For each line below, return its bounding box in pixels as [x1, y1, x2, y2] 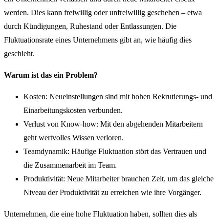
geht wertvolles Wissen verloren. [23, 133, 124, 142]
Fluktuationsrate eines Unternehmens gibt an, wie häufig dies [4, 36, 192, 44]
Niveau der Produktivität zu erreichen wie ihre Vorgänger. [23, 188, 201, 197]
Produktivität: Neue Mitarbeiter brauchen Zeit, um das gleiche [23, 175, 214, 183]
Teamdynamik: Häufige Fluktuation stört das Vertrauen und [23, 147, 206, 156]
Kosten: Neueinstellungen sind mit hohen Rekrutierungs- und [23, 92, 212, 101]
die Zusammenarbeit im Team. [23, 161, 117, 170]
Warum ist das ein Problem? [4, 71, 98, 80]
